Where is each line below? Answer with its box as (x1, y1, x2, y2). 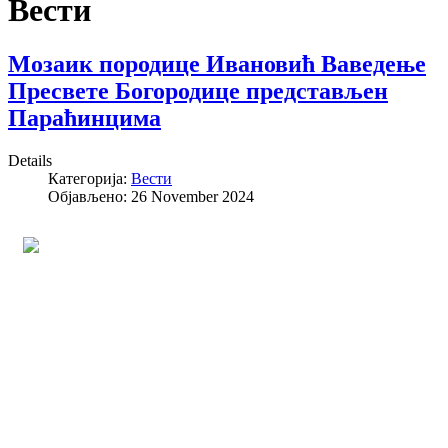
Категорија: (48, 169, 131, 187)
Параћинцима (8, 104, 161, 131)
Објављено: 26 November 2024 (48, 187, 254, 205)
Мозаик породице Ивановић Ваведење (8, 50, 426, 77)
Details (8, 151, 52, 169)
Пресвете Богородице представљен (8, 77, 388, 104)
